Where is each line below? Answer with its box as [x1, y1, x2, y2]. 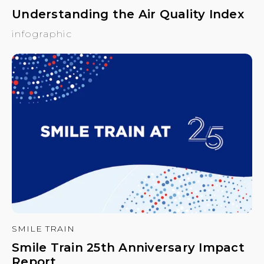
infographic [12, 28, 72, 40]
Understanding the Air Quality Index [12, 7, 244, 22]
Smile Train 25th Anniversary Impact [12, 240, 245, 255]
